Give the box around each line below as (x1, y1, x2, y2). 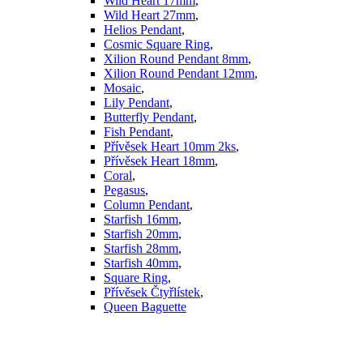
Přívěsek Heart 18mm (104, 154, 215, 169)
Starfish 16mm (104, 212, 178, 227)
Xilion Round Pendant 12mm (104, 66, 254, 81)
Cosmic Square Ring (104, 37, 210, 52)
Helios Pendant (104, 23, 181, 37)
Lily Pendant (104, 96, 169, 110)
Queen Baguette (104, 300, 186, 314)
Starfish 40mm (104, 256, 178, 271)
